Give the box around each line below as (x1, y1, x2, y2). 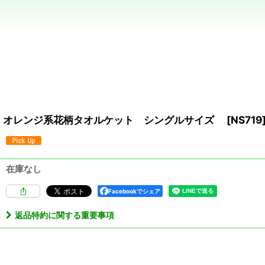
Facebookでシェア (108, 187, 160, 195)
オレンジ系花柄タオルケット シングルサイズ (3, 113, 224, 126)
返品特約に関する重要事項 (15, 209, 114, 220)
